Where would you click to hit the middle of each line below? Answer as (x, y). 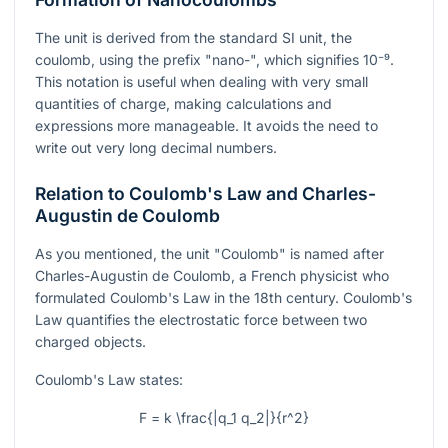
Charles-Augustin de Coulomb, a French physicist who (212, 275)
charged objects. (90, 341)
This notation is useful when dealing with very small (201, 81)
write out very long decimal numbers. (156, 147)
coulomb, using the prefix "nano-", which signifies (199, 59)
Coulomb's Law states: (109, 379)
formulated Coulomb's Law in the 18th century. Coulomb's (223, 297)
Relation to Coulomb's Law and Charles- (205, 193)
